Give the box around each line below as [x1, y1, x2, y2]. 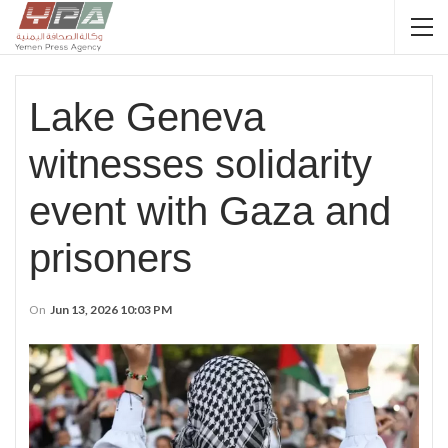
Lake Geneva [29, 95, 265, 139]
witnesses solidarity [29, 142, 372, 186]
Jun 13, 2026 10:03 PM [50, 302, 172, 317]
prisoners [29, 236, 192, 280]
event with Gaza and [29, 189, 391, 233]
